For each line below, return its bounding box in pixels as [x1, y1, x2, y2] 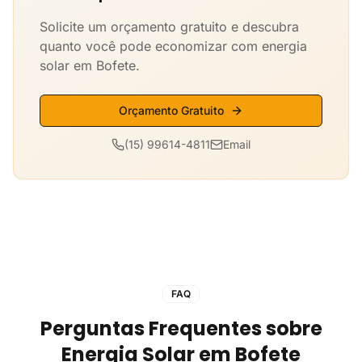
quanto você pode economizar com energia [40, 38, 307, 54]
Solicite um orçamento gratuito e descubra [40, 19, 299, 35]
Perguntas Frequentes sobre [40, 315, 322, 342]
